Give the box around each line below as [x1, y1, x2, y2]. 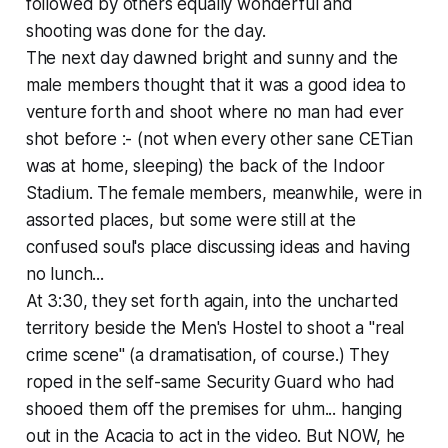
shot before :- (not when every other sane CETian [25, 128, 413, 149]
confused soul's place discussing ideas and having [25, 236, 410, 257]
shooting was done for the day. [25, 20, 266, 41]
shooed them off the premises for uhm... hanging [25, 398, 402, 419]
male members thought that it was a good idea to [25, 74, 406, 95]
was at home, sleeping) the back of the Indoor [25, 155, 386, 176]
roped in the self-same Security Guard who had [25, 371, 396, 392]
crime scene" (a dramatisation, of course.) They [25, 344, 389, 365]
